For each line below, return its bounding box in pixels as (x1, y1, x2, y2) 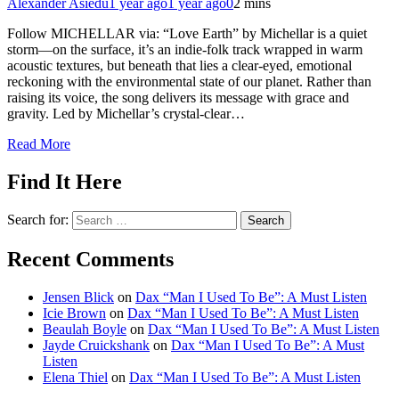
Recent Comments (7, 248, 174, 272)
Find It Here (7, 169, 122, 193)
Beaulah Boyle (43, 322, 126, 338)
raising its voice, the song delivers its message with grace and (7, 89, 349, 105)
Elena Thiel (43, 370, 108, 386)
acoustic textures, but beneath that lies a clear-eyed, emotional (7, 57, 352, 73)
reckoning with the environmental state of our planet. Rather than (7, 73, 371, 89)
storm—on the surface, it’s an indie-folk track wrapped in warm (7, 41, 362, 57)
